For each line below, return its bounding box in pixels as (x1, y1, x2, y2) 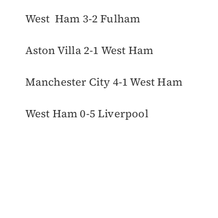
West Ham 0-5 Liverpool (25, 106, 148, 121)
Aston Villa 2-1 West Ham (25, 42, 154, 57)
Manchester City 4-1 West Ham (25, 74, 183, 89)
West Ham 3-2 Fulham (25, 11, 141, 26)
